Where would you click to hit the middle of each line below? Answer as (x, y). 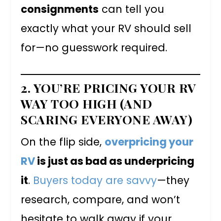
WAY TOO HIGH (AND (87, 103)
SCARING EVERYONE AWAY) (107, 119)
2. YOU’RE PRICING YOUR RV (109, 88)
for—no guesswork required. (94, 47)
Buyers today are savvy (95, 180)
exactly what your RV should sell (106, 28)
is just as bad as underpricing (115, 161)
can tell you (132, 9)
